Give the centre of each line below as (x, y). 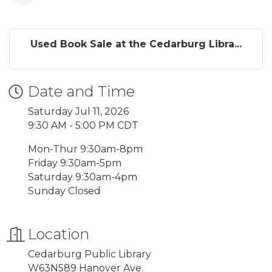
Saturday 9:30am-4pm (83, 177)
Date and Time (81, 91)
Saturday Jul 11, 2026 (78, 111)
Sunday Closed (64, 191)
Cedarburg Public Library (90, 254)
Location (59, 234)
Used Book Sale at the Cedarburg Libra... (136, 44)
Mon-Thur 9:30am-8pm (85, 149)
